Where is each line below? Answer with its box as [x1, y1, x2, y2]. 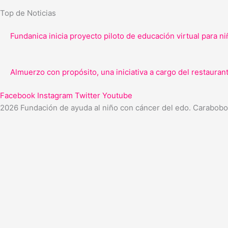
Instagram [37, 91, 73, 101]
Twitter [75, 91, 100, 101]
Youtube [102, 91, 132, 101]
